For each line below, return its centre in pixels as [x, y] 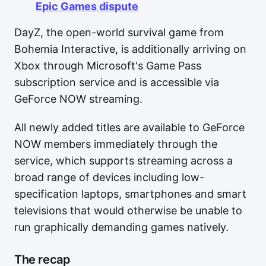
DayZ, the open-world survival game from [119, 32]
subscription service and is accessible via [117, 82]
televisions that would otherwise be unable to [128, 210]
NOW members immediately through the [116, 144]
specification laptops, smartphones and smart [130, 194]
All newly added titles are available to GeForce [129, 127]
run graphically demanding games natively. [121, 227]
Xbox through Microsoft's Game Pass [108, 66]
